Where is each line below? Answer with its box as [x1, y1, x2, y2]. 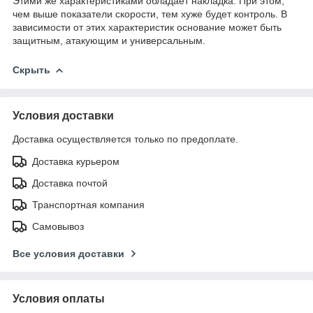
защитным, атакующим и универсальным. [13, 34, 205, 46]
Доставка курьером [32, 155, 119, 167]
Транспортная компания [32, 198, 145, 210]
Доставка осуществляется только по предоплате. [13, 133, 238, 145]
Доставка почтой [32, 177, 108, 189]
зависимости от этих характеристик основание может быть [13, 21, 282, 33]
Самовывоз [32, 220, 84, 232]
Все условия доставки [13, 247, 124, 259]
